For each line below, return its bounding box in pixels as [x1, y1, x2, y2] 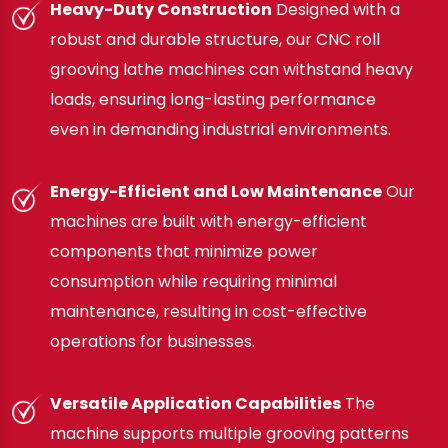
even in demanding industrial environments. [50, 118, 391, 142]
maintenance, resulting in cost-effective [50, 300, 367, 324]
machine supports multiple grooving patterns [50, 422, 409, 446]
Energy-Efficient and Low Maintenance [50, 180, 382, 204]
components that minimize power [50, 240, 318, 264]
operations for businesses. [50, 330, 255, 354]
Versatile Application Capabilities [50, 392, 341, 416]
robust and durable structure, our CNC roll [50, 28, 380, 52]
